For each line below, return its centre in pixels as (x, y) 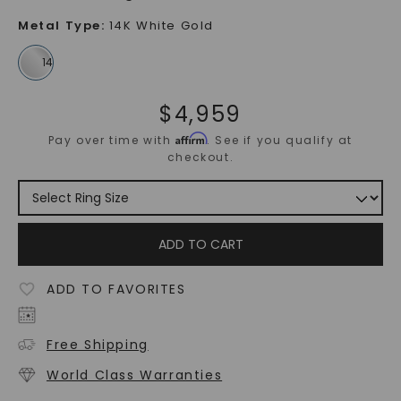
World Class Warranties (134, 375)
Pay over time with (112, 141)
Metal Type (59, 26)
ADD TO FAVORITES (116, 290)
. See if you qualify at (280, 141)
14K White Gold (161, 26)
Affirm (192, 139)
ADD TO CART (200, 245)
